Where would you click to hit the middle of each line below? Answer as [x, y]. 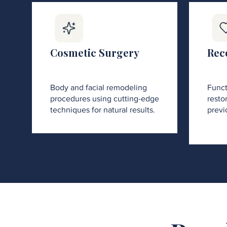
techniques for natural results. [103, 110]
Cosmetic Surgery [95, 52]
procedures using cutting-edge [105, 99]
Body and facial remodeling [99, 87]
